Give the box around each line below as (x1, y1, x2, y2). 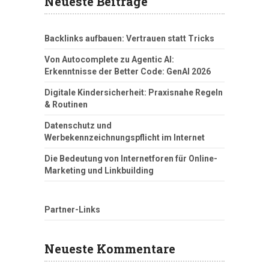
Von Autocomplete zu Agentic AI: (44, 55, 174, 65)
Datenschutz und (44, 121, 112, 131)
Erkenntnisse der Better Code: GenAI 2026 (44, 67, 211, 77)
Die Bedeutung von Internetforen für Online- (44, 154, 217, 164)
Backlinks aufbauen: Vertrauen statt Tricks (44, 34, 214, 44)
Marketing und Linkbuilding (44, 166, 154, 176)
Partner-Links (44, 205, 100, 215)
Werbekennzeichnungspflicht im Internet (44, 133, 205, 143)
